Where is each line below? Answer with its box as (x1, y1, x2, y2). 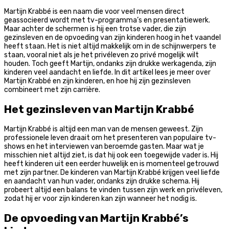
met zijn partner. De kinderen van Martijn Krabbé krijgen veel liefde (4, 168, 220, 177)
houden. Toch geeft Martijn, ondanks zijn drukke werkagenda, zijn (4, 59, 216, 68)
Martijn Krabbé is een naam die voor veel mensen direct (4, 7, 185, 16)
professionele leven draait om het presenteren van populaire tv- (4, 133, 216, 142)
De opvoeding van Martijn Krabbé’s (4, 212, 189, 225)
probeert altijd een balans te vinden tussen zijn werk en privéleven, (4, 185, 222, 194)
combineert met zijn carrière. (4, 85, 100, 94)
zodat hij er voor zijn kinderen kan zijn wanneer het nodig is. (4, 194, 197, 203)
